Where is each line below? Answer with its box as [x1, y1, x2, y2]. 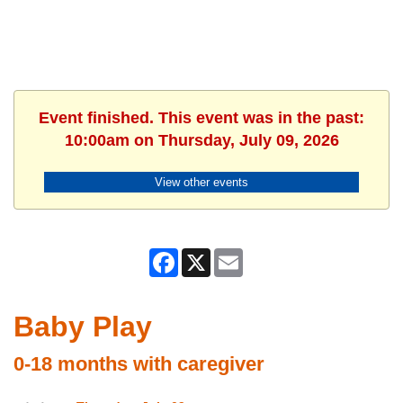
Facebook [178, 249, 227, 263]
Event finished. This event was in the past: [39, 109, 364, 127]
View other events [155, 175, 248, 189]
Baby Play [13, 310, 152, 344]
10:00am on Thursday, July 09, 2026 [64, 131, 339, 149]
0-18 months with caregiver [13, 353, 264, 376]
